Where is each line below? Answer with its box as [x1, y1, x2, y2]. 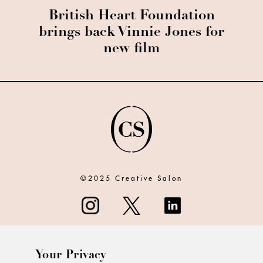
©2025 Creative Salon [80, 175, 183, 182]
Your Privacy [35, 250, 107, 262]
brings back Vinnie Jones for [39, 26, 224, 40]
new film [103, 42, 160, 56]
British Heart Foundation [48, 9, 215, 23]
